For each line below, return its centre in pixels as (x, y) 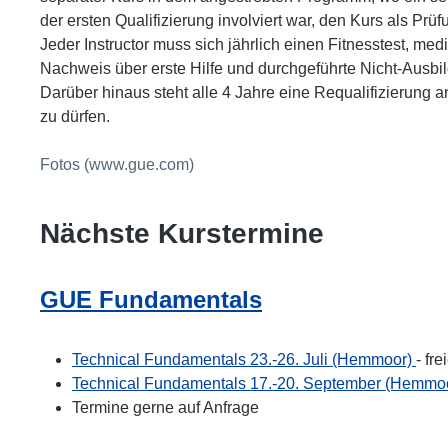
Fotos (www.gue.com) (117, 164)
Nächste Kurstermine (182, 233)
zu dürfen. (75, 116)
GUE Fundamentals (151, 299)
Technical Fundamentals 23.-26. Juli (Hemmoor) (244, 359)
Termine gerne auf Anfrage (165, 407)
